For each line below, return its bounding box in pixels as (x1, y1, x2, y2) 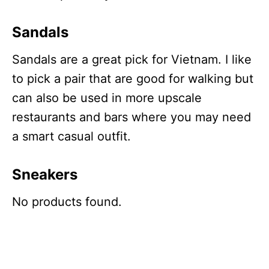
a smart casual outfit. (12, 128, 131, 144)
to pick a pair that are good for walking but (12, 71, 253, 86)
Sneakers (12, 165, 77, 183)
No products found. (12, 194, 122, 209)
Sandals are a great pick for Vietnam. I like (12, 52, 252, 67)
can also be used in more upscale (12, 90, 202, 105)
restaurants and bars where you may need (12, 109, 251, 124)
